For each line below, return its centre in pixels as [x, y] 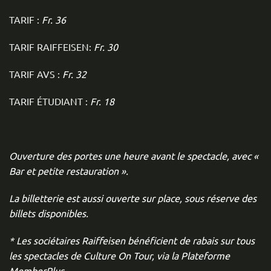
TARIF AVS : [36, 74]
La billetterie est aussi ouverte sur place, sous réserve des [133, 198]
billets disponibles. [49, 213]
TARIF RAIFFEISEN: [50, 47]
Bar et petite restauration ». [69, 171]
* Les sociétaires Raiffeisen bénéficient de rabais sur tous [132, 240]
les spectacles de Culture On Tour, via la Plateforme [119, 255]
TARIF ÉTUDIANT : [50, 101]
